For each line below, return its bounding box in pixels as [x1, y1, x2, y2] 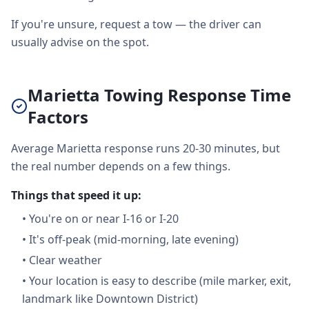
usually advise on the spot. [11, 34, 149, 50]
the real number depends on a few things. [11, 159, 230, 174]
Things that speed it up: [11, 188, 141, 203]
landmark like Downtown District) [22, 291, 198, 306]
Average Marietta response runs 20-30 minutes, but [11, 141, 280, 156]
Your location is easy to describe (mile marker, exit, [29, 273, 291, 288]
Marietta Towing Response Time [28, 83, 291, 106]
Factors [28, 106, 88, 128]
